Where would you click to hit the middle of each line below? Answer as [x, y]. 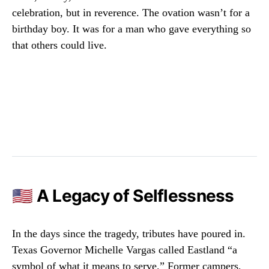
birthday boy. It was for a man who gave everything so [131, 29]
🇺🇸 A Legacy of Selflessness [123, 196]
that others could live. [59, 45]
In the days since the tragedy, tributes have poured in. [129, 234]
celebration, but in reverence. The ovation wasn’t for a [131, 13]
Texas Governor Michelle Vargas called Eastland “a [125, 250]
